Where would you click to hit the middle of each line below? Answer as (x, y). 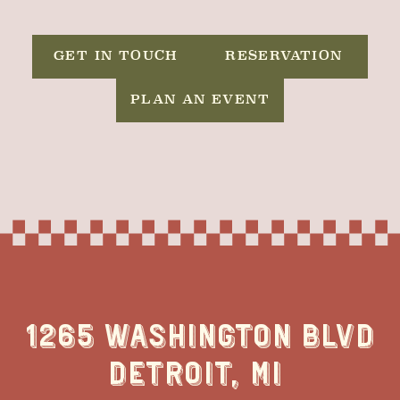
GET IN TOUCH (116, 57)
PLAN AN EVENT (200, 100)
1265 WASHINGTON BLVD (200, 336)
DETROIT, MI (200, 374)
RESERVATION (284, 57)
